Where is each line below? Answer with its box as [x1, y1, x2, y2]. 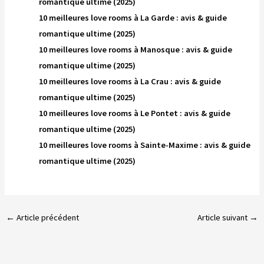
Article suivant [197, 212, 250, 223]
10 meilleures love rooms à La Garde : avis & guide [39, 12, 227, 23]
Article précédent [14, 212, 79, 223]
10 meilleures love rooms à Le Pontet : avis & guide [39, 107, 231, 118]
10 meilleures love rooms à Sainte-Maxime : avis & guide [39, 139, 251, 150]
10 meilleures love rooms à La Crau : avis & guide [39, 75, 222, 87]
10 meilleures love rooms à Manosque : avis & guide [39, 44, 233, 55]
